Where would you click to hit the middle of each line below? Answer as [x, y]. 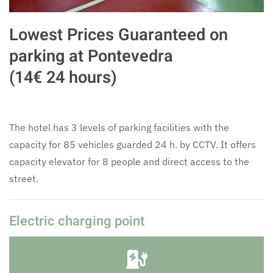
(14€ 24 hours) [63, 77]
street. [24, 179]
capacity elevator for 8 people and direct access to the [129, 161]
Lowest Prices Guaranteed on [119, 35]
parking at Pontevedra [91, 56]
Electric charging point [77, 221]
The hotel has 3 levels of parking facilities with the [119, 127]
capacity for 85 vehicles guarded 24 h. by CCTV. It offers [133, 144]
